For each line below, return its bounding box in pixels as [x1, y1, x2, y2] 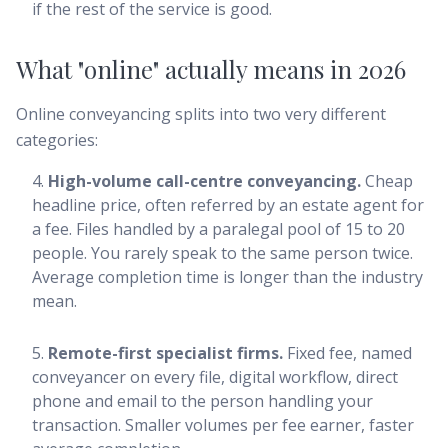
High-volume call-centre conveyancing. [48, 170, 361, 192]
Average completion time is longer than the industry [32, 266, 423, 288]
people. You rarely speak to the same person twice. [32, 242, 413, 264]
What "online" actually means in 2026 [16, 53, 406, 85]
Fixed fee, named [283, 342, 412, 364]
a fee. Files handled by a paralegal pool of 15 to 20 [32, 218, 405, 240]
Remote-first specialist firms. [48, 342, 283, 364]
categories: [16, 129, 98, 151]
